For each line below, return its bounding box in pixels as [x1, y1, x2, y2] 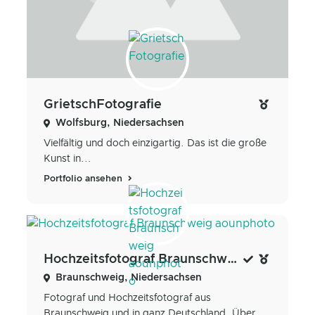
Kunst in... [44, 154, 91, 165]
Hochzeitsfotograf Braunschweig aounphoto [227, 253, 238, 266]
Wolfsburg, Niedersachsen [56, 118, 184, 129]
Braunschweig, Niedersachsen [56, 273, 202, 283]
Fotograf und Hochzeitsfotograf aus [44, 293, 211, 304]
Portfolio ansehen [44, 174, 125, 184]
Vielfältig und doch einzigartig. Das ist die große [44, 139, 266, 149]
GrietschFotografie [44, 98, 162, 112]
